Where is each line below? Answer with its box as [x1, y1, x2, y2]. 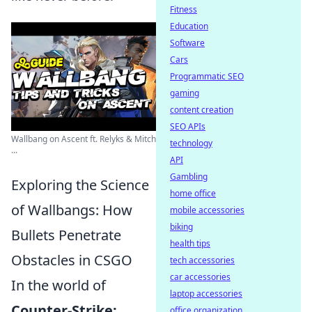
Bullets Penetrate [11, 226, 121, 244]
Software [170, 37, 205, 49]
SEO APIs [170, 120, 205, 132]
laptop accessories [170, 288, 242, 299]
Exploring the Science [11, 175, 149, 194]
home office [170, 187, 216, 199]
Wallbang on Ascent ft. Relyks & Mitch [11, 133, 156, 145]
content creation [170, 104, 233, 116]
